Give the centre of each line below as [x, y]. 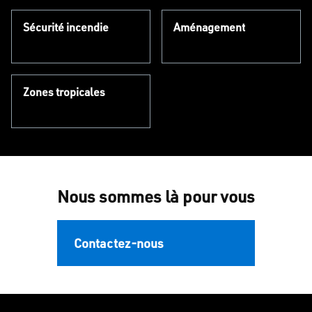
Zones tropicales [64, 92]
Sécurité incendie [66, 27]
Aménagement [209, 27]
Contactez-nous [119, 243]
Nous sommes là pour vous [156, 196]
